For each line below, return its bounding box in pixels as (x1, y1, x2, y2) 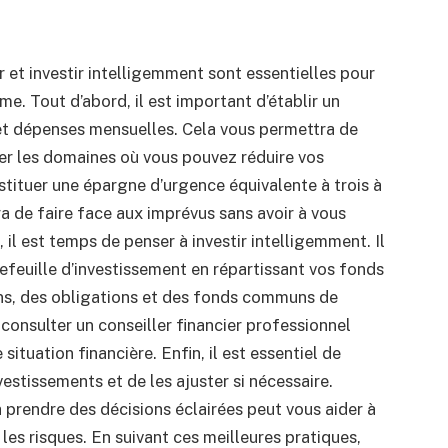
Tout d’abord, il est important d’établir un (29, 91, 340, 112)
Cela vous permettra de (181, 119, 358, 140)
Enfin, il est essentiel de (160, 343, 341, 364)
